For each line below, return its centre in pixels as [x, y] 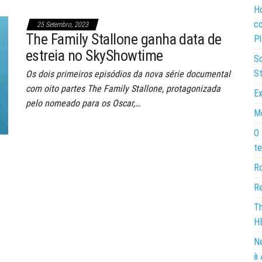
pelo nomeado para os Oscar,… [83, 103]
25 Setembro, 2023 [63, 24]
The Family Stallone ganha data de [124, 39]
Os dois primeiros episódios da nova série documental [128, 74]
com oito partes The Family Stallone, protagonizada [123, 88]
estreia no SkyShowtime [94, 55]
